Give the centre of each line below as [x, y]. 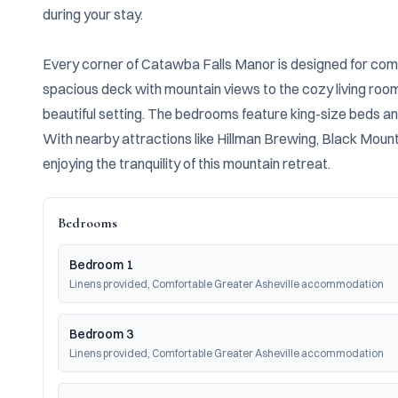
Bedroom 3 [101, 334]
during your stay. [93, 14]
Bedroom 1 [101, 265]
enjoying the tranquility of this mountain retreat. [187, 163]
